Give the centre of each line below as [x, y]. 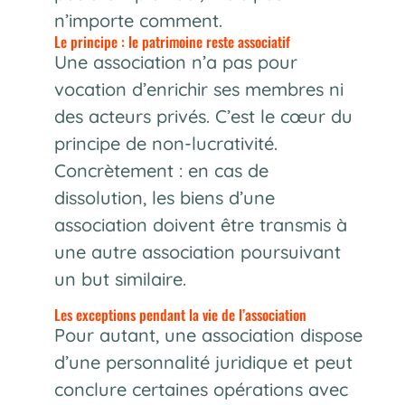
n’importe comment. [138, 20]
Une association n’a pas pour [175, 61]
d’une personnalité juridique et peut [203, 362]
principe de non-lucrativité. [165, 143]
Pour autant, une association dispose [208, 334]
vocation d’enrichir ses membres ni [198, 89]
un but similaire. [120, 278]
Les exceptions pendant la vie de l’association [180, 314]
